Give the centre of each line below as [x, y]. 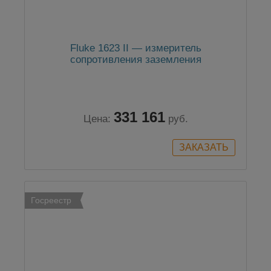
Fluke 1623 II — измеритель [135, 48]
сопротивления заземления [135, 60]
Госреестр [51, 201]
